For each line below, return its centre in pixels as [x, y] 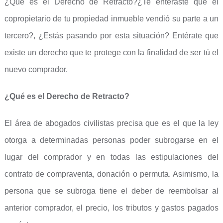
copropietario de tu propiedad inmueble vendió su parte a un [111, 19]
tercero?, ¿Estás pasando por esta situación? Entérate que [111, 36]
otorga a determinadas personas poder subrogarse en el [111, 140]
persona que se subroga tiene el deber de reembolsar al [111, 191]
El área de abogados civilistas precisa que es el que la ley [111, 123]
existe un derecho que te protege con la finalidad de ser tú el [111, 53]
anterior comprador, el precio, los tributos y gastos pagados [111, 208]
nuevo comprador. [36, 69]
